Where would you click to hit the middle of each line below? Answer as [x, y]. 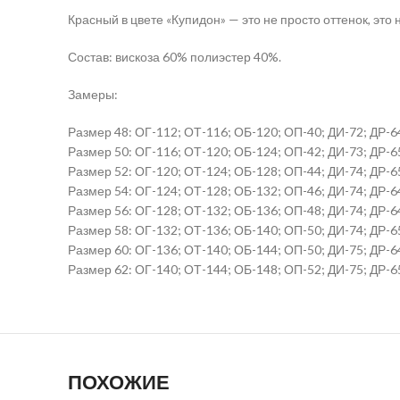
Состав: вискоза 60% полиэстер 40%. [175, 56]
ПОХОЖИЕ [119, 382]
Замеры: [93, 94]
